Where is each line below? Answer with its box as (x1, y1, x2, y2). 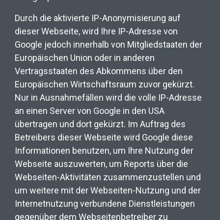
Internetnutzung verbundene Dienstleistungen (15, 198, 195, 209)
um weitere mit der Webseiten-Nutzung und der (15, 185, 201, 195)
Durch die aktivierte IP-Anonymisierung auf (15, 12, 181, 23)
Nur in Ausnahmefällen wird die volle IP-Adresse (15, 92, 202, 103)
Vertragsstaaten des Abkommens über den (15, 65, 183, 76)
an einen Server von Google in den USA (15, 105, 165, 116)
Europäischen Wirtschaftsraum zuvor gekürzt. (15, 79, 194, 89)
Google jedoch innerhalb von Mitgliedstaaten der (15, 39, 202, 50)
